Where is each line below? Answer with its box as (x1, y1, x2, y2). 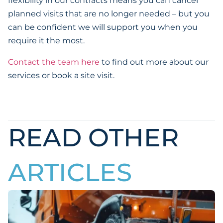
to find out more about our (102, 57, 209, 67)
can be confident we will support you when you (8, 22, 198, 32)
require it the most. (8, 36, 85, 45)
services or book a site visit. (8, 71, 114, 80)
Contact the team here (8, 57, 102, 67)
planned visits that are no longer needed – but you (8, 9, 210, 18)
